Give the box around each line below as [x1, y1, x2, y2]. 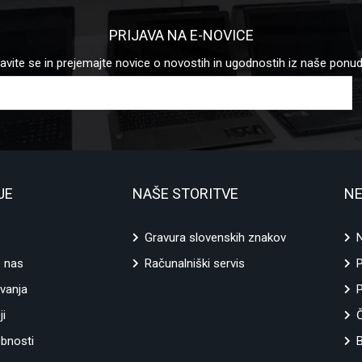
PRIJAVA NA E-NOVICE [108, 27, 254, 44]
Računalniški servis [145, 256, 246, 271]
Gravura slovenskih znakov [145, 230, 287, 246]
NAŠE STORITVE [133, 185, 239, 203]
